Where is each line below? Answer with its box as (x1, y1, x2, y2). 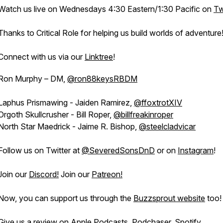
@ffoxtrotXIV (134, 98, 182, 108)
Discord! (29, 169, 59, 179)
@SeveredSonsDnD (82, 145, 155, 155)
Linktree (85, 52, 113, 62)
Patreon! (92, 169, 122, 179)
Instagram (178, 145, 214, 155)
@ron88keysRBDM (67, 74, 137, 84)
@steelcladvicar (139, 121, 196, 131)
